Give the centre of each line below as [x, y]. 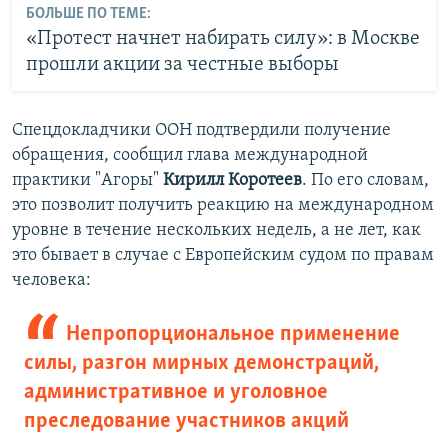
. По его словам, [365, 181]
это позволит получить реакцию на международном [223, 206]
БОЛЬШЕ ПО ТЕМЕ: [88, 13]
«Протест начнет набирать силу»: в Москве [222, 38]
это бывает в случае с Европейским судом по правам [223, 256]
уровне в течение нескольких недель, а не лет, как [216, 231]
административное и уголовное [176, 393]
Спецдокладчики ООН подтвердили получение [201, 131]
